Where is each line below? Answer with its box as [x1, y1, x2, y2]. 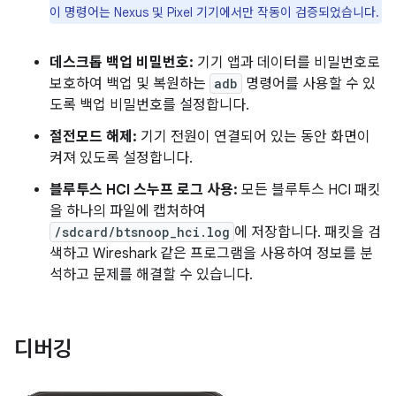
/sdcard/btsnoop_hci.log [54, 223, 230, 240]
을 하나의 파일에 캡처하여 [49, 202, 206, 220]
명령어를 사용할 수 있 [242, 74, 376, 93]
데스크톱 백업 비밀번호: [49, 53, 194, 72]
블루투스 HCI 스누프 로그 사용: [49, 180, 238, 199]
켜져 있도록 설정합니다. [49, 148, 193, 167]
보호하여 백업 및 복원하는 [49, 74, 209, 93]
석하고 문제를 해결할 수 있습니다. [49, 265, 253, 284]
